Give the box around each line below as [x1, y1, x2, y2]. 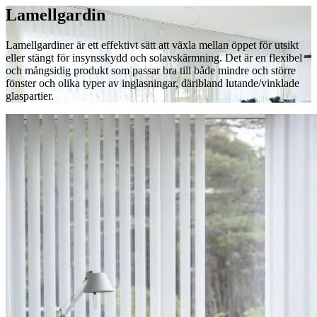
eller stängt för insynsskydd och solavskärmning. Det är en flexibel [6, 52, 302, 64]
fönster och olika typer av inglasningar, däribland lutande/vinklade [6, 77, 299, 89]
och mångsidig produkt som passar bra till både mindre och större [6, 64, 296, 76]
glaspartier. [6, 90, 54, 102]
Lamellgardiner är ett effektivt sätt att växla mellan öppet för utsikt [6, 39, 299, 51]
